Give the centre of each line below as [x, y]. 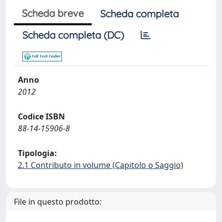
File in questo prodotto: [58, 202]
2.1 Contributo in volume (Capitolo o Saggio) [101, 165]
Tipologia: [37, 153]
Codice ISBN [41, 116]
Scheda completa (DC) [73, 35]
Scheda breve [53, 13]
